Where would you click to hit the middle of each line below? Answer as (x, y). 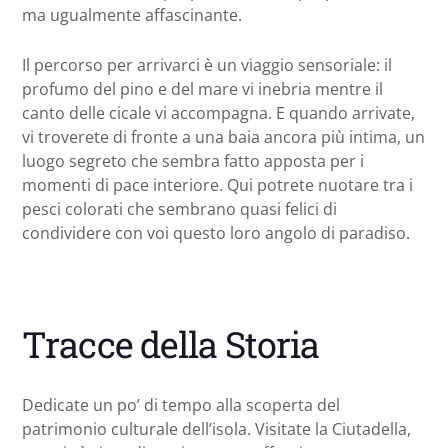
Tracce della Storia (170, 344)
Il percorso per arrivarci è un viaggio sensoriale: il (207, 65)
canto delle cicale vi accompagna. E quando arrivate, (218, 113)
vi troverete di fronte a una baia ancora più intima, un (223, 137)
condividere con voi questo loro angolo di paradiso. (216, 233)
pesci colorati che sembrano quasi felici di (179, 209)
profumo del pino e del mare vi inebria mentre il (202, 89)
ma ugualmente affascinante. (132, 15)
